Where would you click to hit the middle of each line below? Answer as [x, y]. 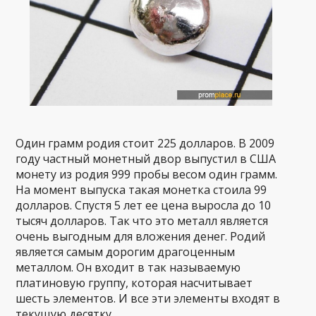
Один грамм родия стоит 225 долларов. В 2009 [145, 143]
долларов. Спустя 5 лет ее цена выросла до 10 [144, 205]
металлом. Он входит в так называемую [128, 267]
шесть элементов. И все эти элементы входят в [148, 298]
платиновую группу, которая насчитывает [134, 282]
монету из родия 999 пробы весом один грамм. [147, 174]
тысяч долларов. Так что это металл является [142, 220]
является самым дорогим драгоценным [126, 251]
